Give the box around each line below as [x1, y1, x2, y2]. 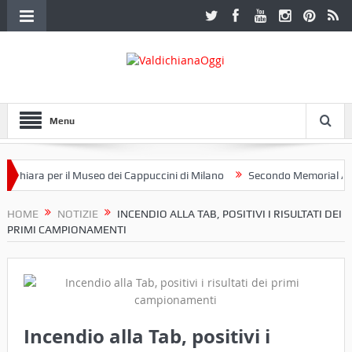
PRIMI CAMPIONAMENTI [6, 222, 126, 236]
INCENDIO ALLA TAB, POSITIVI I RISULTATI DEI [116, 207, 342, 220]
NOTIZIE [57, 207, 98, 220]
